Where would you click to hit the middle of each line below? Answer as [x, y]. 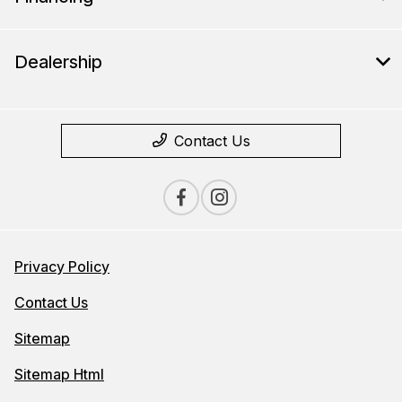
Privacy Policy [62, 267]
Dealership [58, 62]
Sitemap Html [59, 375]
